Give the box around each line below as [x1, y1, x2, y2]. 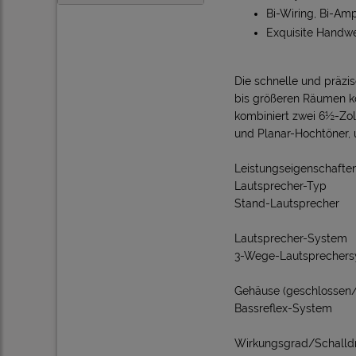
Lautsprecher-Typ [234, 180, 327, 192]
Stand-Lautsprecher [234, 197, 339, 210]
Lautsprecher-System [234, 232, 347, 245]
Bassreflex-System [234, 302, 332, 315]
